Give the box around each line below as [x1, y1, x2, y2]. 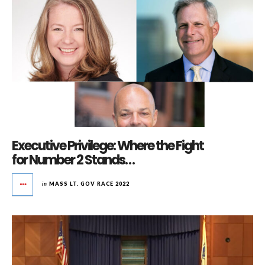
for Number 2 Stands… [12, 150, 134, 169]
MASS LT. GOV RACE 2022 [49, 180, 130, 187]
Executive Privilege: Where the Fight [12, 136, 203, 155]
